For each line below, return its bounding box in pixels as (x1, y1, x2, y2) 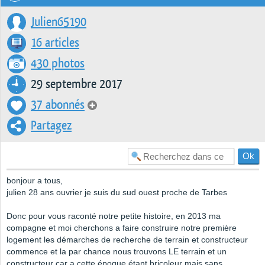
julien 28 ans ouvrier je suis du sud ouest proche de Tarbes (7, 188, 227, 198)
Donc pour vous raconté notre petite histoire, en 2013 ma (7, 211, 221, 221)
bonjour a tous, (7, 176, 63, 186)
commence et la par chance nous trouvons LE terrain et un (7, 247, 227, 257)
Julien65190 (31, 16, 86, 29)
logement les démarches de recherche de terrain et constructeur (7, 235, 248, 245)
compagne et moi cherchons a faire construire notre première (7, 223, 237, 233)
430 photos (31, 57, 85, 70)
